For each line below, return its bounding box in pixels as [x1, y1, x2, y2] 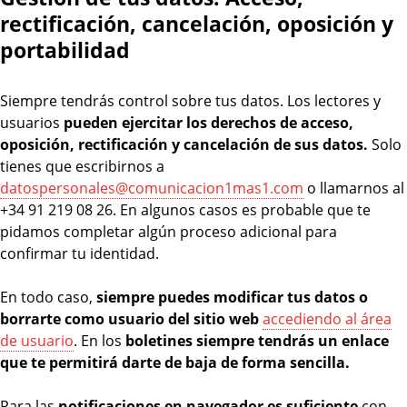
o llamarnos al [303, 178, 404, 199]
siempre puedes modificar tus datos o [96, 287, 368, 308]
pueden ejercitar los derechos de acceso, [60, 113, 353, 134]
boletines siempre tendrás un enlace [125, 331, 389, 352]
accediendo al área [263, 309, 392, 330]
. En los [74, 331, 125, 352]
